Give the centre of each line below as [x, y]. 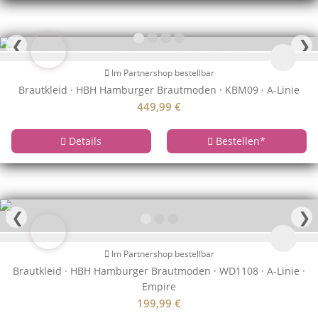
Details [84, 141]
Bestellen [237, 141]
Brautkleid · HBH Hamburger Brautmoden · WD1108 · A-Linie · [159, 271]
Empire [159, 287]
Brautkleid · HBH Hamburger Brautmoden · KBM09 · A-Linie [159, 89]
